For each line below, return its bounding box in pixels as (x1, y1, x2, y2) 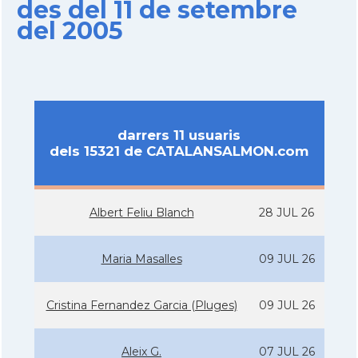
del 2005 (16, 16, 123, 46)
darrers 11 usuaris (117, 127, 241, 143)
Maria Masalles (101, 252, 182, 266)
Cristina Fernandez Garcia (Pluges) (46, 298, 237, 312)
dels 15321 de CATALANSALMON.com (50, 143, 308, 159)
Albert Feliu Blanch (89, 205, 194, 220)
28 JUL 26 (259, 205, 314, 220)
